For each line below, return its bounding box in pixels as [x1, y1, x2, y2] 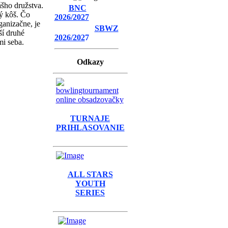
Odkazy [76, 58, 104, 66]
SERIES [75, 188, 105, 197]
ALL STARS [67, 170, 113, 179]
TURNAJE [70, 114, 110, 123]
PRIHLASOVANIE [55, 123, 125, 132]
